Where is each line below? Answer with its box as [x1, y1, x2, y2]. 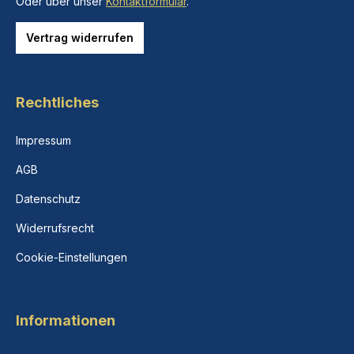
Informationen [16, 312, 115, 330]
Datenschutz [16, 192, 81, 206]
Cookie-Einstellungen [16, 250, 127, 265]
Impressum [16, 134, 71, 148]
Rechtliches [16, 94, 99, 111]
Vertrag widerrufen [26, 31, 134, 45]
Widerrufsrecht [16, 221, 94, 235]
